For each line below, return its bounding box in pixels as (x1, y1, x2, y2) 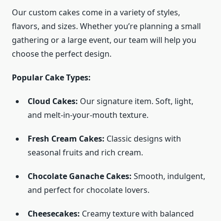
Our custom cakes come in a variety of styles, (12, 7, 180, 18)
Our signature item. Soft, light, (78, 96, 193, 107)
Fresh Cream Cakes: (28, 133, 105, 145)
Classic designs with (105, 133, 181, 145)
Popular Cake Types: (12, 72, 91, 83)
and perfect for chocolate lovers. (28, 184, 149, 196)
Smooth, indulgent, (132, 171, 205, 182)
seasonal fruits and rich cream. (28, 147, 143, 158)
